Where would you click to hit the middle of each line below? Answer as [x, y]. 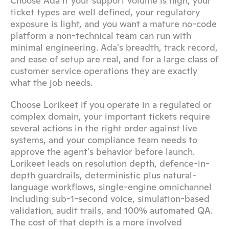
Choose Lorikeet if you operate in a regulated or [111, 105]
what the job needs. [51, 83]
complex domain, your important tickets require [110, 116]
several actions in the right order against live [104, 128]
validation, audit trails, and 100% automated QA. [111, 210]
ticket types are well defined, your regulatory [105, 12]
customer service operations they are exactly [104, 71]
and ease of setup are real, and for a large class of [114, 59]
